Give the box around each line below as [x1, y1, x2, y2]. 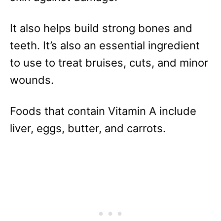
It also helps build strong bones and [10, 22, 192, 35]
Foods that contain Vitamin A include [10, 105, 196, 118]
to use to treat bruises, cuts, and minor [10, 56, 208, 70]
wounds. [10, 74, 54, 87]
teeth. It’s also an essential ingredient [10, 39, 200, 52]
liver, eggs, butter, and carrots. [10, 122, 166, 135]
